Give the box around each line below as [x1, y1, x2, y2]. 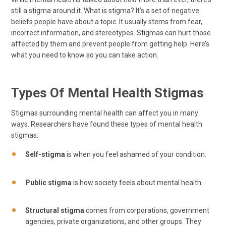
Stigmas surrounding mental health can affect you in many [11, 109, 198, 117]
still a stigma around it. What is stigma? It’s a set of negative [11, 7, 199, 15]
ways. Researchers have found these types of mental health [11, 120, 202, 128]
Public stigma [25, 178, 73, 187]
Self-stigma [25, 150, 67, 158]
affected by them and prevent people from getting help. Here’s [11, 40, 209, 48]
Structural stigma [25, 206, 86, 215]
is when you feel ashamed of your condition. [67, 150, 206, 158]
